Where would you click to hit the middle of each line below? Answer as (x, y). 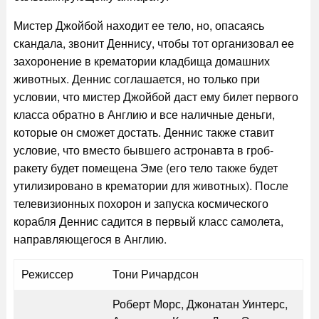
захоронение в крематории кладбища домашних (141, 61)
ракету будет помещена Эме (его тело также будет (145, 168)
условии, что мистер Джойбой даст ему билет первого (156, 96)
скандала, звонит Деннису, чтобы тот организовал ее (153, 43)
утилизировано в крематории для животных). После (151, 185)
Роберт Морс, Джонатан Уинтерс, (200, 304)
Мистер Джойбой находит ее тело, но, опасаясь (138, 25)
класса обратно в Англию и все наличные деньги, (144, 114)
